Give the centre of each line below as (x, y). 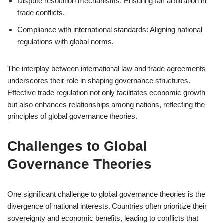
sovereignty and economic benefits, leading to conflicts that (103, 218)
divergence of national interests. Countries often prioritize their (107, 206)
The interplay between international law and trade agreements (107, 68)
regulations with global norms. (65, 42)
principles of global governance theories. (72, 116)
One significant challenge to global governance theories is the (106, 194)
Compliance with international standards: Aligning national (110, 30)
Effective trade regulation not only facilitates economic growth (106, 92)
